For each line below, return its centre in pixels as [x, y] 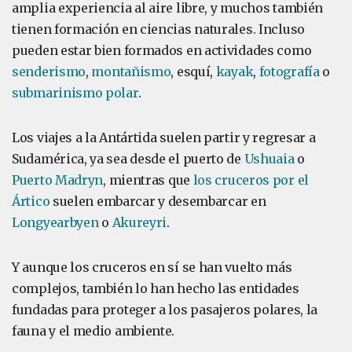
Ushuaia [269, 159]
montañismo [131, 71]
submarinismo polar [75, 93]
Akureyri [139, 222]
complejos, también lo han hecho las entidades [156, 288]
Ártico [31, 201]
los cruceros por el [251, 180]
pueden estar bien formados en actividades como [162, 50]
